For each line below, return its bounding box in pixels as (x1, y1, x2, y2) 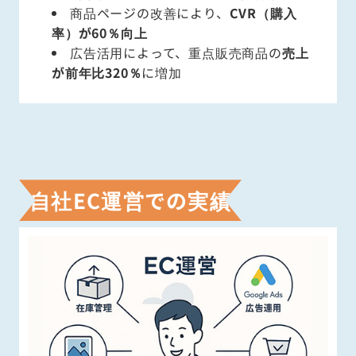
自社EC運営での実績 (29, 185, 231, 215)
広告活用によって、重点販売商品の (70, 42, 282, 62)
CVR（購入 (229, 2, 297, 22)
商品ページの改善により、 (70, 2, 230, 22)
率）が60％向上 (52, 22, 148, 42)
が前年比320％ (52, 62, 142, 82)
